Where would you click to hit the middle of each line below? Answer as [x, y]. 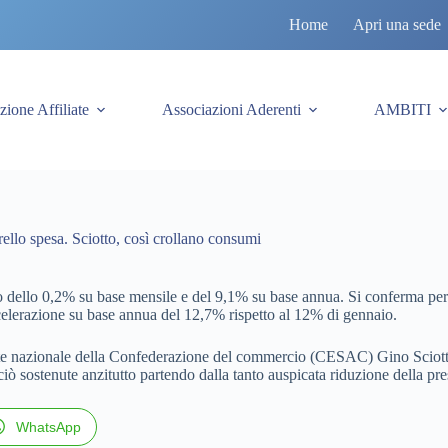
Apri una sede [397, 24]
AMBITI [402, 109]
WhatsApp [48, 427]
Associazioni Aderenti [231, 109]
